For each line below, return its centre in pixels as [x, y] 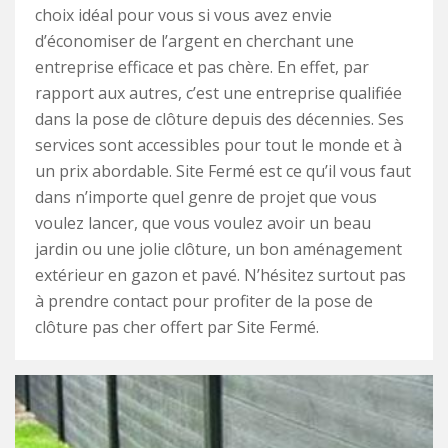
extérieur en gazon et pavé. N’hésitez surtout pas [220, 275]
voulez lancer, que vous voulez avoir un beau [203, 223]
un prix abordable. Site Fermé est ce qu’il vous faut [223, 171]
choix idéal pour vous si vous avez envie [183, 15]
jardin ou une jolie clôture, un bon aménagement [218, 249]
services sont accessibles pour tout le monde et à [218, 145]
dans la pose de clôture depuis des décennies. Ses [219, 119]
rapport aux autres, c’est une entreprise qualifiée [218, 93]
